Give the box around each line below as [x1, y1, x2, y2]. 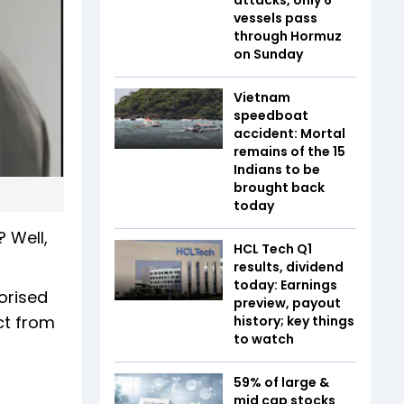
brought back [234, 178, 325, 197]
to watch [234, 329, 294, 348]
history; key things [234, 311, 354, 330]
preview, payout [234, 293, 341, 312]
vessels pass [234, 8, 317, 27]
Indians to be [234, 160, 320, 179]
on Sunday [234, 44, 303, 63]
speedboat [234, 106, 308, 124]
